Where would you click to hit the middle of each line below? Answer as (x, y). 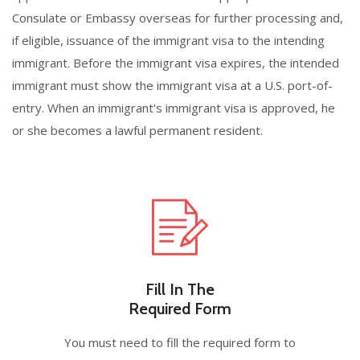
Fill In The (180, 290)
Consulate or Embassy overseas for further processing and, (178, 18)
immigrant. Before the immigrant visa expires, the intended (176, 63)
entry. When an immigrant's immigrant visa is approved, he (174, 108)
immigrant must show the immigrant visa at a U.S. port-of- (172, 86)
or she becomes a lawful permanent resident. (137, 131)
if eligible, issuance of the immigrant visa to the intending (168, 41)
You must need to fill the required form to (180, 343)
